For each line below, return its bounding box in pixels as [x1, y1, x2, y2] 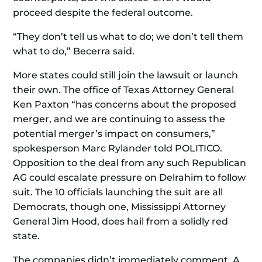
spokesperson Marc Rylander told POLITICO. [13, 143, 223, 154]
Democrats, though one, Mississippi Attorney [13, 201, 226, 212]
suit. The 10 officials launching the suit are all [13, 187, 223, 198]
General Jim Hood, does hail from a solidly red [13, 216, 229, 227]
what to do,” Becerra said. [13, 46, 135, 57]
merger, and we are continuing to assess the [13, 113, 226, 125]
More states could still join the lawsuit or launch [13, 70, 239, 81]
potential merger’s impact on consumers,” [13, 128, 216, 139]
